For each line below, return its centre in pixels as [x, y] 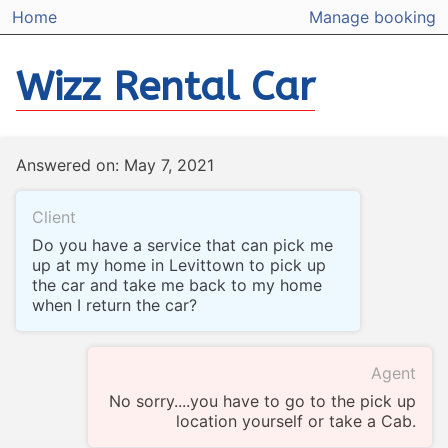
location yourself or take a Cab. [296, 421]
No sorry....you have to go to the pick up [262, 401]
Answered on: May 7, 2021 [115, 165]
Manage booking [372, 17]
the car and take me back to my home [177, 285]
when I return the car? [114, 305]
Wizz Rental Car [165, 87]
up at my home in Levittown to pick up [179, 265]
